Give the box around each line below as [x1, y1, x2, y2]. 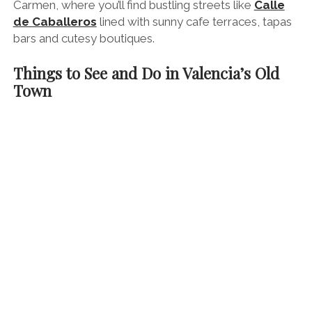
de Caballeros [13, 15, 97, 29]
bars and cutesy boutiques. [13, 31, 155, 46]
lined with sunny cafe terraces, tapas [96, 15, 292, 29]
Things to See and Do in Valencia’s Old [13, 62, 279, 84]
